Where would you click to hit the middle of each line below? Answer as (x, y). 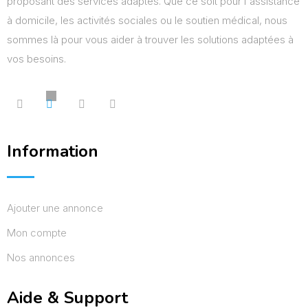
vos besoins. (36, 59)
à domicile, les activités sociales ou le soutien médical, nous (147, 20)
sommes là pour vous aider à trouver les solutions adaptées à (150, 40)
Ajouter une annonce (55, 208)
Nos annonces (41, 257)
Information (53, 151)
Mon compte (37, 232)
